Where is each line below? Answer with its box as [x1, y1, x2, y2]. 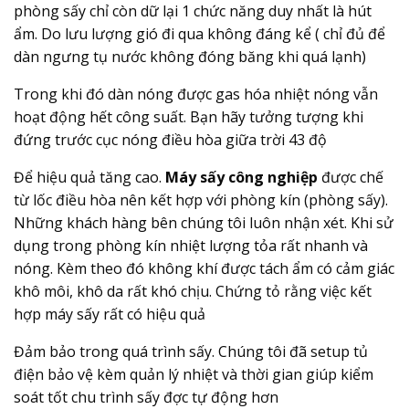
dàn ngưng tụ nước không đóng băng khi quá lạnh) [14, 46, 366, 67]
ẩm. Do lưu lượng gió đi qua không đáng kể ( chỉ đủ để [14, 23, 385, 44]
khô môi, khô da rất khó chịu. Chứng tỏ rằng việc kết [14, 280, 372, 301]
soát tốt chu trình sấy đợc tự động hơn [14, 386, 278, 407]
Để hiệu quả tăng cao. [14, 166, 165, 187]
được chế [318, 166, 383, 187]
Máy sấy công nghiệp [165, 166, 318, 187]
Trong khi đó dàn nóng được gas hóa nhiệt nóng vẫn [14, 83, 378, 104]
